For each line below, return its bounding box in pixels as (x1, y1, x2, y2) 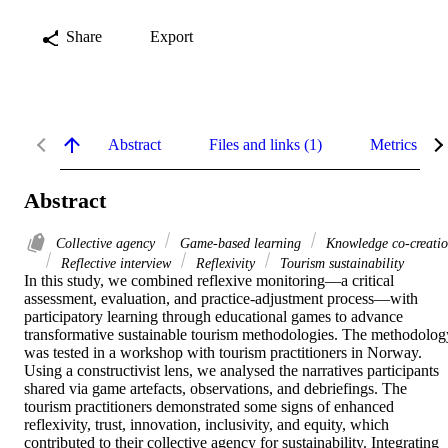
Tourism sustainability (276, 255, 404, 272)
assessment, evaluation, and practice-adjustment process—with (24, 290, 418, 308)
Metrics (370, 135, 417, 153)
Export (150, 27, 193, 45)
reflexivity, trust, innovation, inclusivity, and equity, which (24, 416, 389, 434)
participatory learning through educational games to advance (24, 308, 403, 326)
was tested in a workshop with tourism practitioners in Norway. (24, 344, 422, 362)
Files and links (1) (209, 135, 322, 153)
